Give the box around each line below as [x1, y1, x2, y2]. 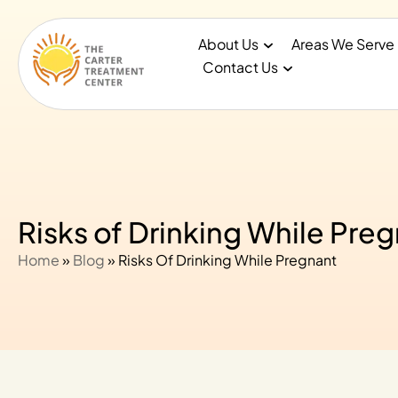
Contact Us [203, 58, 279, 76]
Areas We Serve [291, 35, 394, 53]
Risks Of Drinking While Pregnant [118, 251, 337, 269]
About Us [198, 35, 259, 53]
